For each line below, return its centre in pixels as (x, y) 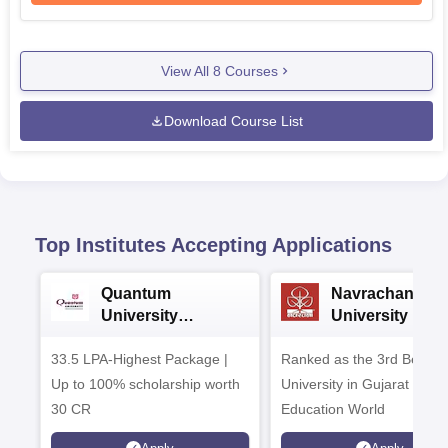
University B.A (385, 315)
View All (187, 70)
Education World (333, 409)
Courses (249, 70)
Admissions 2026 (166, 337)
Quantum (136, 293)
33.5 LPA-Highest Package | (139, 359)
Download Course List (233, 120)
